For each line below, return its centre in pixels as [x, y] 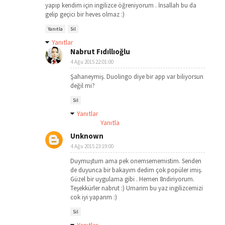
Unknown [87, 136]
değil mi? [83, 86]
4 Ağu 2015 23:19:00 [92, 146]
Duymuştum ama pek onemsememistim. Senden [136, 161]
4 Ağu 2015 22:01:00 [92, 62]
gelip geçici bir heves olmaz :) [85, 14]
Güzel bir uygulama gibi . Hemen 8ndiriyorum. [132, 179]
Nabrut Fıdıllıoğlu [100, 51]
